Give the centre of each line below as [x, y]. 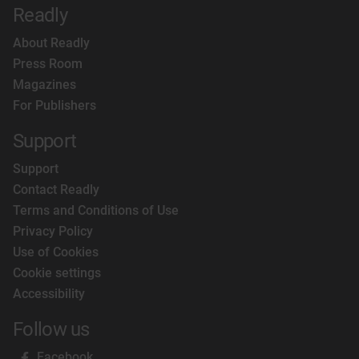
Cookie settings [57, 273]
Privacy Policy [53, 231]
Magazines [44, 85]
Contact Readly [56, 190]
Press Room [48, 64]
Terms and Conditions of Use [96, 210]
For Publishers [54, 105]
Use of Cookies [56, 252]
